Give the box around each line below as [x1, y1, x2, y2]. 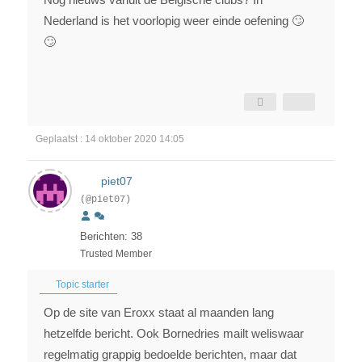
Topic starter [53, 279, 109, 291]
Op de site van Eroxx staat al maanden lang [44, 305, 274, 320]
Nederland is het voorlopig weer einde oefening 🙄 [44, 14, 304, 28]
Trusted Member [80, 248, 152, 260]
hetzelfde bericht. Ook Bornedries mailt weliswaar [44, 326, 304, 341]
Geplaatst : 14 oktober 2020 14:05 [36, 133, 184, 145]
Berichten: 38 [80, 230, 142, 243]
